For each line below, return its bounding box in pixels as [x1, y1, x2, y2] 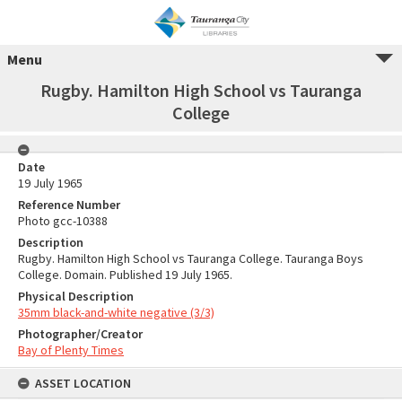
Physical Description [18, 288, 134, 304]
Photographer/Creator [18, 326, 143, 342]
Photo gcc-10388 [18, 213, 108, 229]
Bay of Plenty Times [18, 342, 124, 358]
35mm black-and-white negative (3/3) [18, 304, 214, 320]
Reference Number [18, 197, 120, 213]
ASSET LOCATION [35, 375, 131, 391]
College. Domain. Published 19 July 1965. [18, 267, 232, 283]
